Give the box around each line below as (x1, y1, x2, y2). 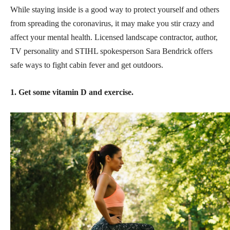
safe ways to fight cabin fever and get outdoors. (10, 60, 163, 69)
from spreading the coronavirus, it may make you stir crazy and (10, 18, 214, 28)
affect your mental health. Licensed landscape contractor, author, (10, 32, 218, 42)
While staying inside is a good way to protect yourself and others (10, 5, 219, 14)
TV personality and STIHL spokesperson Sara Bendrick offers (10, 46, 213, 55)
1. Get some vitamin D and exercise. (10, 87, 133, 97)
